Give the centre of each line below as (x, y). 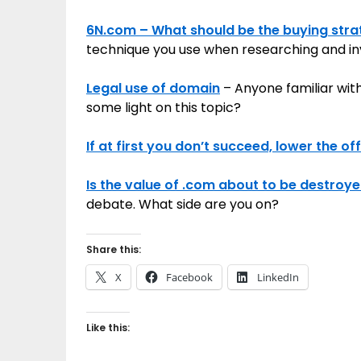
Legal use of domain (153, 88)
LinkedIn (278, 277)
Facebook (189, 277)
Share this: (114, 249)
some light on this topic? (164, 108)
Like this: (108, 328)
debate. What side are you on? (183, 204)
